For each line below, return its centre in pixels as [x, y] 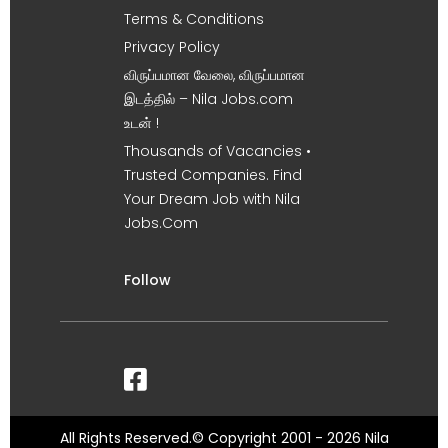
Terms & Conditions [194, 19]
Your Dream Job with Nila [212, 199]
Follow [147, 280]
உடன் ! [141, 123]
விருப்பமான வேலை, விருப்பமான [214, 75]
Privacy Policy [172, 47]
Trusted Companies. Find [213, 175]
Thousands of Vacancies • [217, 151]
